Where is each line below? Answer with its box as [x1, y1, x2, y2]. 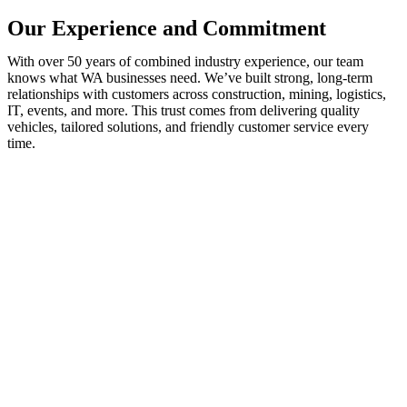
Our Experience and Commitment [7, 16, 326, 40]
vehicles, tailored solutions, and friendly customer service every [7, 119, 369, 134]
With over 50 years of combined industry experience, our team [7, 54, 363, 69]
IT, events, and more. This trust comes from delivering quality [7, 103, 360, 118]
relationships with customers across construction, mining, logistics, [7, 86, 386, 102]
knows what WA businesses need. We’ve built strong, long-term [7, 70, 372, 85]
